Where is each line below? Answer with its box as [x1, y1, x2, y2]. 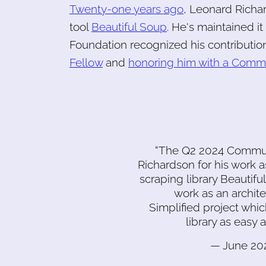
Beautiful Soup [91, 20, 167, 33]
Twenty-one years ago [69, 2, 183, 15]
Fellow [69, 55, 103, 69]
